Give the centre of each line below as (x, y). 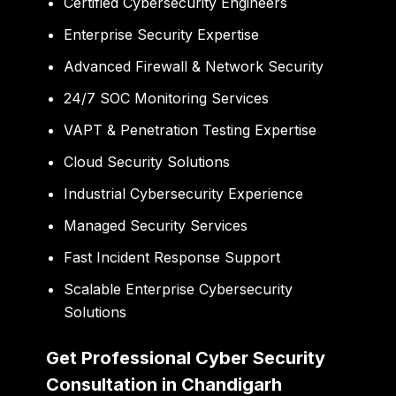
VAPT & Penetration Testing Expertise (190, 129)
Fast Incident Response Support (172, 257)
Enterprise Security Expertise (162, 34)
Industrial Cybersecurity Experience (184, 193)
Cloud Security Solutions (147, 161)
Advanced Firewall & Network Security (194, 66)
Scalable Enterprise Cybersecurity (179, 289)
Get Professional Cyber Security (186, 358)
